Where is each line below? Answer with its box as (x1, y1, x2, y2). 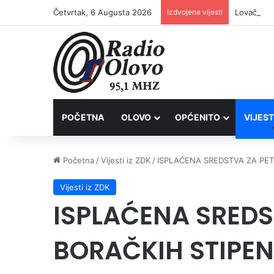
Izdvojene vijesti (167, 7, 223, 17)
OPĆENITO (175, 112, 220, 122)
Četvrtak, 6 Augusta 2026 (53, 7, 152, 17)
